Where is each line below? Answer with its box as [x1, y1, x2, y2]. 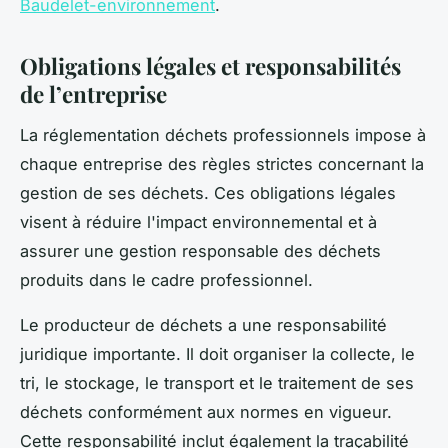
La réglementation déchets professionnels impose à [20, 124, 426, 145]
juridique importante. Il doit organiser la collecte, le [20, 343, 415, 364]
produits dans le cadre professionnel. [20, 269, 313, 290]
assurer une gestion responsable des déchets [20, 240, 381, 261]
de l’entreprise [20, 78, 167, 109]
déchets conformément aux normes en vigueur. [20, 401, 392, 422]
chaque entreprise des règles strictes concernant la [20, 153, 424, 174]
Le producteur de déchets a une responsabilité [20, 314, 387, 335]
